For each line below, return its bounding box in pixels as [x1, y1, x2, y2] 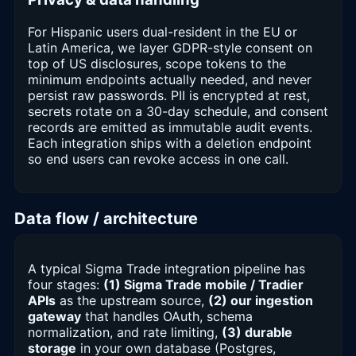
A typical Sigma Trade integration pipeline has [28, 260, 305, 277]
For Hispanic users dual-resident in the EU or [28, 23, 297, 40]
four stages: [28, 276, 103, 292]
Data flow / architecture [14, 208, 198, 228]
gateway [28, 308, 81, 324]
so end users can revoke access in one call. [28, 150, 288, 167]
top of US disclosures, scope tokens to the [28, 55, 286, 72]
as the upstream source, [56, 292, 208, 308]
